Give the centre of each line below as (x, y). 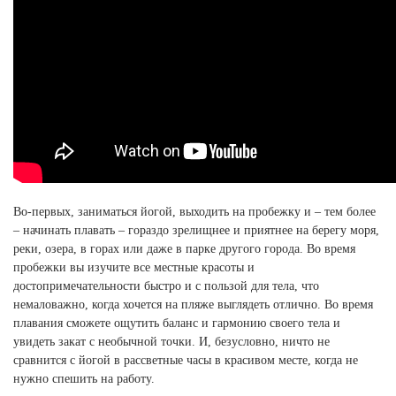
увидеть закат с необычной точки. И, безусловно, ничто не (171, 342)
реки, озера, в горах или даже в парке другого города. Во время (184, 249)
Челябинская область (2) (72, 35)
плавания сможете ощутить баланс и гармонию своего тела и (177, 323)
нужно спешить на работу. (84, 379)
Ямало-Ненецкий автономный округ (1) (106, 69)
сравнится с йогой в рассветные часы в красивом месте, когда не (186, 360)
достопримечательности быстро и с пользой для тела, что (166, 286)
